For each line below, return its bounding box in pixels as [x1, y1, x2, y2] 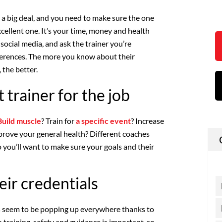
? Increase [131, 115, 164, 125]
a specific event [76, 115, 131, 125]
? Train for [41, 115, 76, 125]
